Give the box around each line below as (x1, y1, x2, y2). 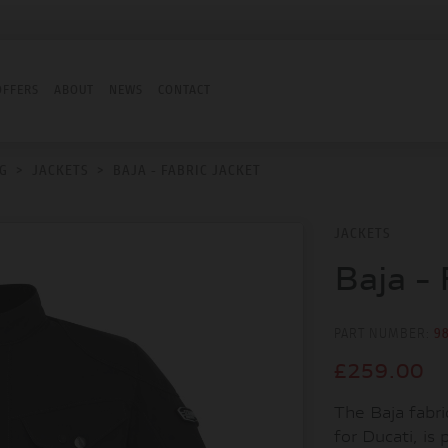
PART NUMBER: (334, 328, 434, 342)
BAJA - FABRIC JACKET (113, 164, 261, 179)
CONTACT (158, 84, 212, 97)
